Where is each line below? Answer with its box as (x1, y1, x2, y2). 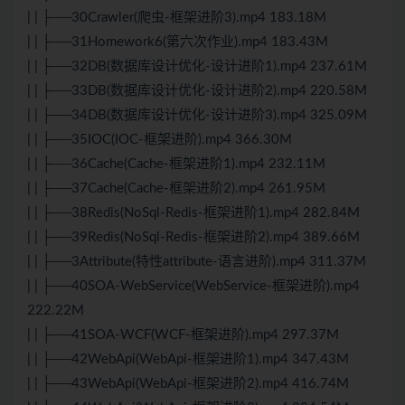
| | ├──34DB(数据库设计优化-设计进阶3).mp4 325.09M (27, 108, 367, 123)
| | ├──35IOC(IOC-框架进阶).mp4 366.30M (27, 133, 292, 147)
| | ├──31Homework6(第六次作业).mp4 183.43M (27, 35, 328, 50)
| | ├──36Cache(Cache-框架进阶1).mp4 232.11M (27, 157, 325, 172)
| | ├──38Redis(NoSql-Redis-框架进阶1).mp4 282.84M (27, 206, 360, 221)
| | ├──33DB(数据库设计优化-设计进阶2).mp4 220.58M (27, 84, 367, 99)
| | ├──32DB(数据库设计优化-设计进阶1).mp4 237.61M (27, 60, 367, 74)
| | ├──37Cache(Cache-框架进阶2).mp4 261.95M (27, 182, 325, 196)
